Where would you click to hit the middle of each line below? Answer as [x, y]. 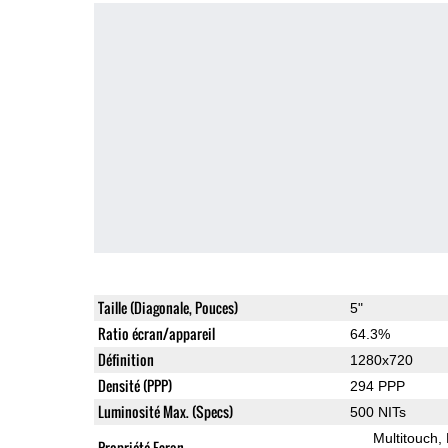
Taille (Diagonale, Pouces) [167, 307]
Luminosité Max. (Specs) [165, 411]
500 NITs [377, 411]
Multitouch [405, 437]
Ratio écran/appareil [156, 333]
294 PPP [377, 385]
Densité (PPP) [134, 385]
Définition [125, 359]
